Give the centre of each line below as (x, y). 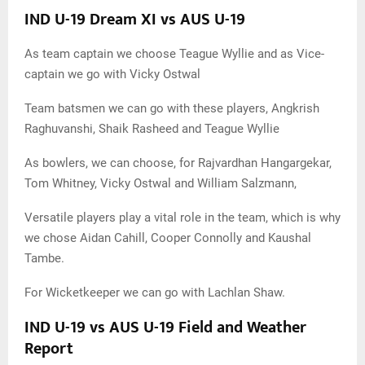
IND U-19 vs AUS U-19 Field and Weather (165, 328)
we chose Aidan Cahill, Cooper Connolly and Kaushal (168, 238)
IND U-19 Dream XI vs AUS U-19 (135, 20)
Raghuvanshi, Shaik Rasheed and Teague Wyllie (152, 129)
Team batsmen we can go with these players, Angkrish (172, 108)
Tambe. (44, 258)
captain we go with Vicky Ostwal (112, 74)
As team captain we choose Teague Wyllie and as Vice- (174, 54)
